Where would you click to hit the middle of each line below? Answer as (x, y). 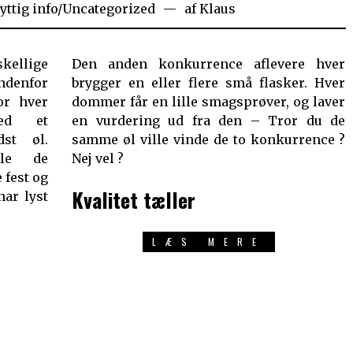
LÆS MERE (209, 242)
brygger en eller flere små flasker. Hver (209, 83)
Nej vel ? (98, 159)
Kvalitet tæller (134, 200)
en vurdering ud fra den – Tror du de (209, 121)
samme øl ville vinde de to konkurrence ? (209, 140)
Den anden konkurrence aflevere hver (209, 64)
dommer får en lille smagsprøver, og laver (209, 102)
